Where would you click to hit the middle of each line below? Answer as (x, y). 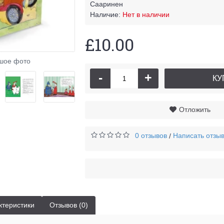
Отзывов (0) (69, 205)
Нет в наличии (146, 14)
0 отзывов (151, 135)
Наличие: (106, 14)
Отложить (194, 109)
